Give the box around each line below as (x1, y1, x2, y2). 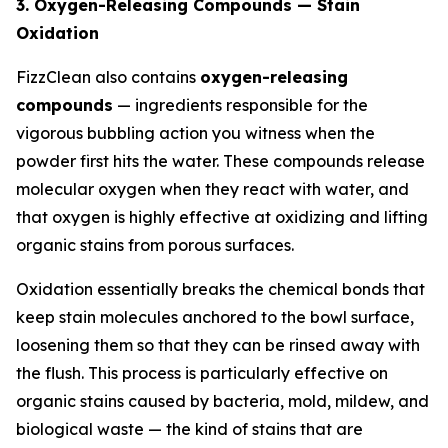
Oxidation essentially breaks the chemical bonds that (16, 278, 425, 299)
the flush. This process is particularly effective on (16, 362, 388, 383)
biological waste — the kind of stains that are (16, 418, 363, 439)
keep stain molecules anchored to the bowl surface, (16, 306, 414, 327)
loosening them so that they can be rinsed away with (16, 334, 420, 355)
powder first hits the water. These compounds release (16, 150, 425, 171)
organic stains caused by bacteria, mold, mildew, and (16, 390, 429, 411)
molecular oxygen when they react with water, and (16, 178, 409, 199)
